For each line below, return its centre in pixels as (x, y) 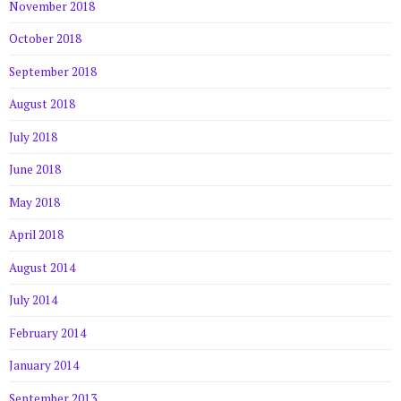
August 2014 (42, 267)
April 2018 (36, 235)
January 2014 (44, 366)
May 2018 (34, 202)
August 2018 (42, 104)
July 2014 (33, 300)
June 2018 (35, 170)
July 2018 (33, 137)
